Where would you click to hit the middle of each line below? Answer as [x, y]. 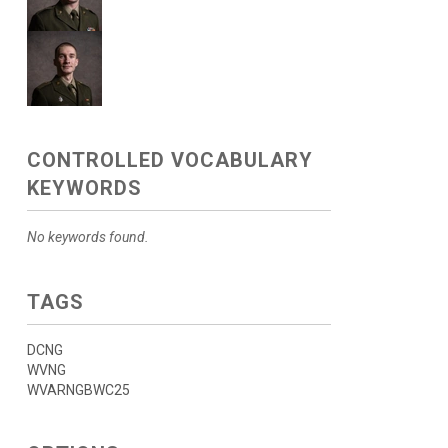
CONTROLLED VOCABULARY [169, 160]
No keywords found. [87, 237]
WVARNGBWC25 [78, 390]
